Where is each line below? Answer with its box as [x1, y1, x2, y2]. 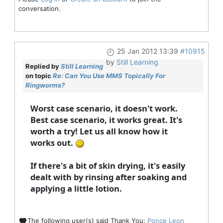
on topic [25, 72, 53, 80]
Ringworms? [25, 81, 65, 90]
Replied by [25, 62, 61, 71]
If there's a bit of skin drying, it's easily [30, 160, 185, 172]
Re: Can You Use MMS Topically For [52, 72, 165, 80]
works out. [30, 137, 75, 149]
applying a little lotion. [30, 183, 122, 195]
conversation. [18, 4, 61, 13]
